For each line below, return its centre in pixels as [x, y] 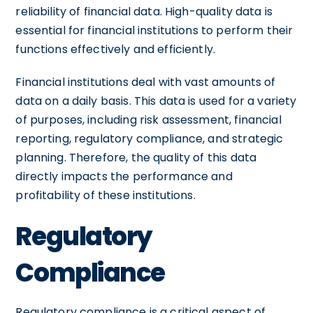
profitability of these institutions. [105, 195]
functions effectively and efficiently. [116, 49]
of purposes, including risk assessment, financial [148, 119]
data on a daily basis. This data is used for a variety [156, 101]
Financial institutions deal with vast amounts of [146, 82]
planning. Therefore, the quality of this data [136, 157]
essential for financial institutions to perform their [154, 30]
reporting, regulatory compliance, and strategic [150, 138]
